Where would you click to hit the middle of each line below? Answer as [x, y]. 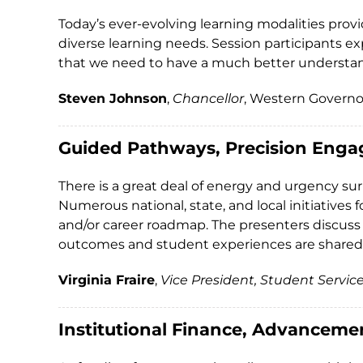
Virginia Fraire [107, 280]
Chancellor [208, 98]
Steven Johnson [113, 98]
